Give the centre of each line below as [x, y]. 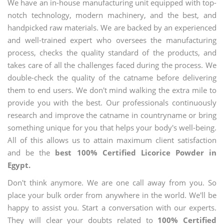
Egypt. [19, 165]
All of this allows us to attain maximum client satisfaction [112, 140]
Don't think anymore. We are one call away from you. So [112, 182]
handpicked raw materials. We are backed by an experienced [112, 27]
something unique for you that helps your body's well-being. [112, 127]
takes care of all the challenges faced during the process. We [112, 65]
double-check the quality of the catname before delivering [112, 77]
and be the [31, 152]
